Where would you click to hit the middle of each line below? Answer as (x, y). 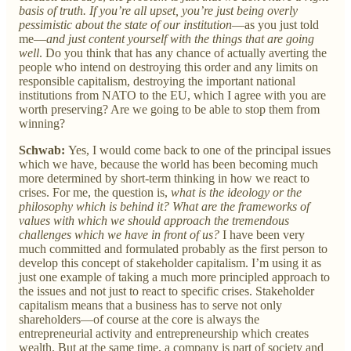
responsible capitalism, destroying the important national (157, 81)
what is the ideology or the (236, 192)
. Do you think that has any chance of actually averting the (183, 52)
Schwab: (43, 150)
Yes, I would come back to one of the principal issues (199, 150)
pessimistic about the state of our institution (125, 24)
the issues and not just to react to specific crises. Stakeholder (166, 291)
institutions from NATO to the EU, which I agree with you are (172, 95)
